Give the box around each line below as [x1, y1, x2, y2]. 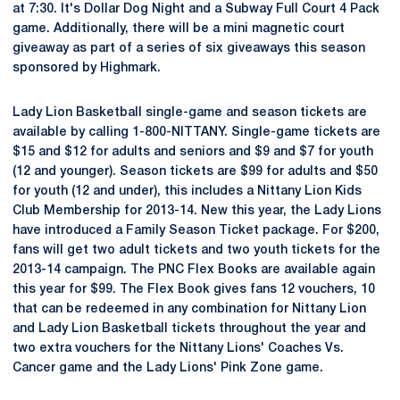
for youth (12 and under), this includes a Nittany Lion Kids [12, 186, 362, 197]
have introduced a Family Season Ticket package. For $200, [12, 225, 379, 237]
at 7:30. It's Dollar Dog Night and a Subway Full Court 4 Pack [12, 4, 379, 15]
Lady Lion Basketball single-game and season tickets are [12, 107, 367, 119]
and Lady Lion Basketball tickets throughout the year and [12, 323, 366, 335]
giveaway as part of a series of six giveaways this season [12, 43, 365, 54]
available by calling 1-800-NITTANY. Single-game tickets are [12, 127, 380, 138]
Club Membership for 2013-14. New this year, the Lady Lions [12, 205, 381, 217]
